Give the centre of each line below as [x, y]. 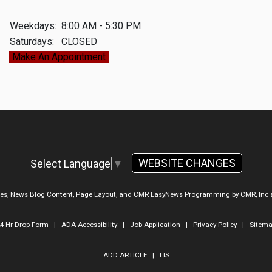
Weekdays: [33, 25]
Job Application [155, 225]
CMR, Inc [254, 195]
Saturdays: [32, 41]
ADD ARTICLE [125, 255]
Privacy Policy [215, 225]
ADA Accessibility [89, 225]
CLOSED [79, 41]
